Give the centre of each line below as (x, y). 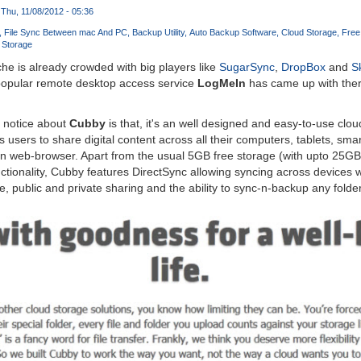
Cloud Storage (309, 33)
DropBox (303, 67)
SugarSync (247, 67)
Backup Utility (158, 33)
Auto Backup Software (232, 33)
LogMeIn (221, 83)
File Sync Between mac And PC (65, 33)
